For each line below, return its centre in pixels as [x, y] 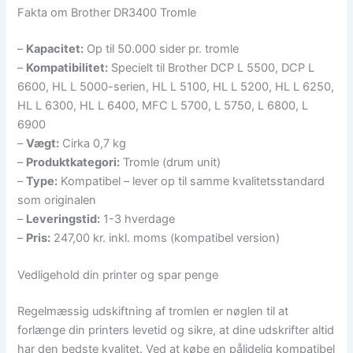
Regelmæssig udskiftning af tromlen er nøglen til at [153, 311]
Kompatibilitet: [67, 67]
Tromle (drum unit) [171, 162]
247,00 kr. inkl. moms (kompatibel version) [165, 238]
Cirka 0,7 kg [93, 143]
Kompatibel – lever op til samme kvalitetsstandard [191, 181]
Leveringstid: [63, 219]
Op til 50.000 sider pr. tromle [162, 48]
